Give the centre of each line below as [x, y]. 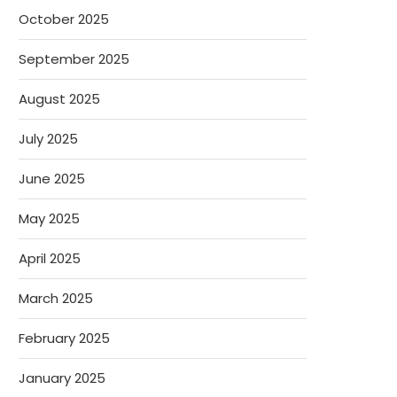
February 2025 [64, 338]
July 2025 [48, 139]
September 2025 [74, 59]
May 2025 [49, 218]
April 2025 [50, 258]
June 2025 [52, 179]
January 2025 [62, 378]
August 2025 [59, 99]
